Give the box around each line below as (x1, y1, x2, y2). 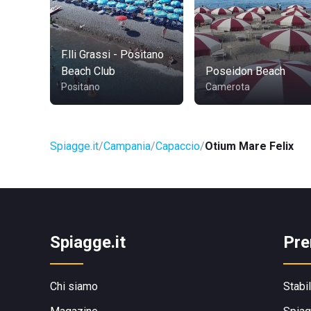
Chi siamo (50, 280, 98, 293)
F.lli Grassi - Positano (61, 48, 164, 61)
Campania (103, 140, 151, 153)
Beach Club (61, 65, 115, 78)
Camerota (205, 81, 250, 92)
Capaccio (155, 140, 200, 153)
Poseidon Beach (205, 65, 285, 78)
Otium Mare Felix (205, 140, 294, 153)
